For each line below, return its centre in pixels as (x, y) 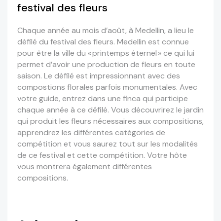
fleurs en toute (168, 65)
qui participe (165, 99)
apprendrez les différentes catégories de (91, 133)
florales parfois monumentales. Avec (131, 87)
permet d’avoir (45, 65)
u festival (60, 42)
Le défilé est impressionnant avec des (112, 76)
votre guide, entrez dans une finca (80, 99)
